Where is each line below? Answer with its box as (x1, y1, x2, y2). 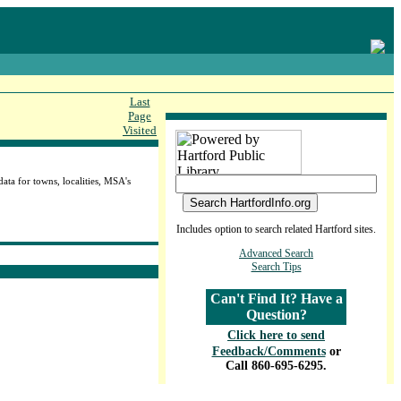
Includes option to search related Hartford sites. (176, 223, 376, 235)
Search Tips (251, 260, 302, 273)
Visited (123, 124, 157, 137)
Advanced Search (239, 247, 313, 260)
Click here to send (227, 328, 325, 342)
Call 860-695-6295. (226, 359, 327, 372)
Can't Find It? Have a (209, 291, 343, 306)
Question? (245, 307, 307, 322)
